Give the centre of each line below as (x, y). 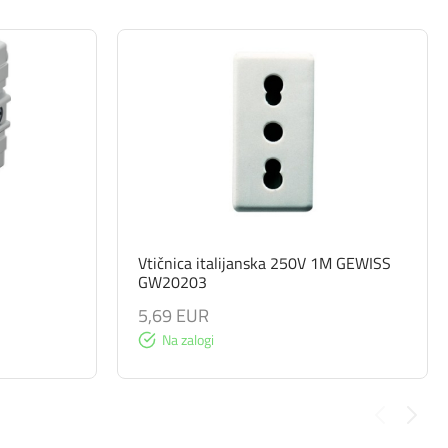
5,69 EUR (173, 315)
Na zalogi (188, 339)
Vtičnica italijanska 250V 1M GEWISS (264, 262)
